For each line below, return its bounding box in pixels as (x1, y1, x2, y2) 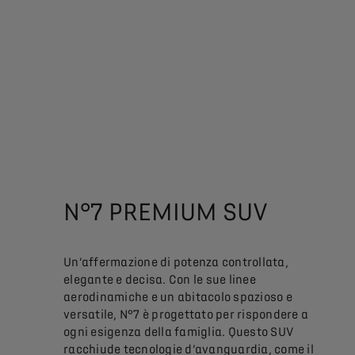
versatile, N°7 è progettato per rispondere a (63, 307, 309, 322)
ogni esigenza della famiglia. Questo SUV (63, 324, 295, 339)
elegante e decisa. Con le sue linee (63, 272, 256, 287)
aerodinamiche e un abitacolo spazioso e (63, 289, 292, 304)
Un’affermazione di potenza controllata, (63, 254, 288, 269)
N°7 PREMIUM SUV (63, 198, 269, 226)
